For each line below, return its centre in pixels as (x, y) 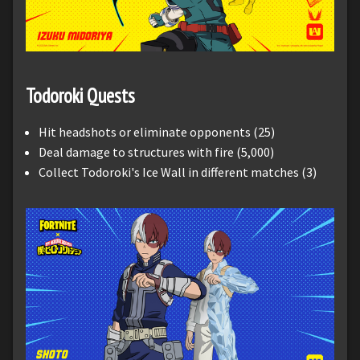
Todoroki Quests (80, 96)
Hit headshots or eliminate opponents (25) (157, 132)
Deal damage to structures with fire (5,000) (156, 152)
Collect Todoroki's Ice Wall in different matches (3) (178, 172)
